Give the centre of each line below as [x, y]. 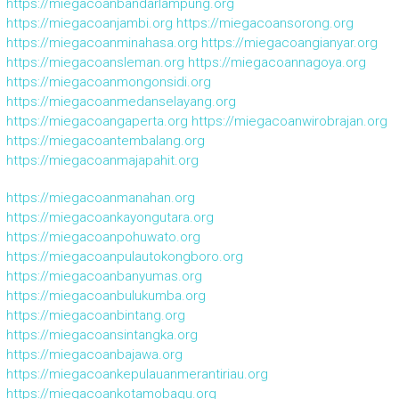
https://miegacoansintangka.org [102, 334]
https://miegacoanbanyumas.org [104, 276]
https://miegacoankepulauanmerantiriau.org [137, 374]
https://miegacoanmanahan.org [100, 197]
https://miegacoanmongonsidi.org [108, 81]
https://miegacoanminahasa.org [102, 42]
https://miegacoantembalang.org [105, 140]
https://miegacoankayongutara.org [110, 217]
